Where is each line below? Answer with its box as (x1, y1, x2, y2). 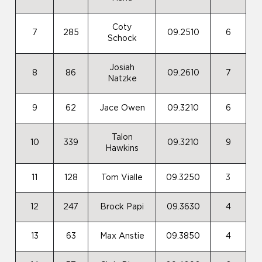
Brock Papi (100, 203, 144, 211)
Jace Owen (99, 104, 145, 112)
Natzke (107, 75, 137, 83)
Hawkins (105, 144, 139, 153)
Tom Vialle (101, 174, 143, 182)
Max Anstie (99, 232, 144, 240)
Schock (107, 35, 137, 43)
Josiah (109, 64, 135, 72)
